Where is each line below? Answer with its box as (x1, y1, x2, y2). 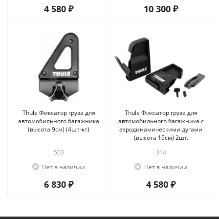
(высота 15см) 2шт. (175, 133, 188, 142)
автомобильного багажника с (118, 117, 204, 125)
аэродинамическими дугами (119, 125, 202, 133)
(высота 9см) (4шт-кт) (28, 125, 89, 133)
